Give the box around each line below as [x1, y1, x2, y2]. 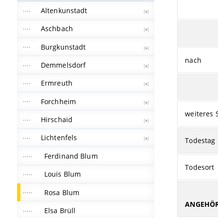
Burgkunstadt [40, 42, 86, 52]
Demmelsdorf [40, 60, 86, 70]
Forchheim [40, 96, 76, 106]
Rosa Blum [44, 187, 80, 197]
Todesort [185, 162, 215, 172]
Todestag [185, 135, 216, 145]
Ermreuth [40, 78, 73, 88]
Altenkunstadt [40, 5, 88, 15]
